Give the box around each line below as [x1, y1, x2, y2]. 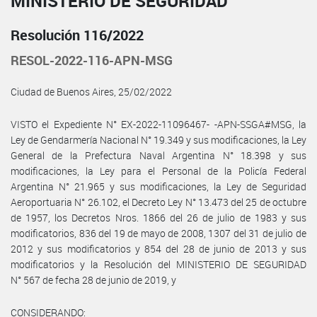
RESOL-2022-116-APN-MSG [11, 51, 173, 69]
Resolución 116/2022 [11, 25, 144, 45]
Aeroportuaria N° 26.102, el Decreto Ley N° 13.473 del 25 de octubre [11, 195, 306, 209]
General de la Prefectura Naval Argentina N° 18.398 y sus [11, 148, 306, 162]
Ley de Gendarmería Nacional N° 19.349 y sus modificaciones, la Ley [11, 132, 306, 146]
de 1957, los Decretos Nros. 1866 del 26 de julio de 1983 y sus [11, 210, 306, 224]
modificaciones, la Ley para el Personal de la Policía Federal [11, 163, 306, 178]
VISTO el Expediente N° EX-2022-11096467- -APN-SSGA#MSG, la [11, 117, 306, 131]
